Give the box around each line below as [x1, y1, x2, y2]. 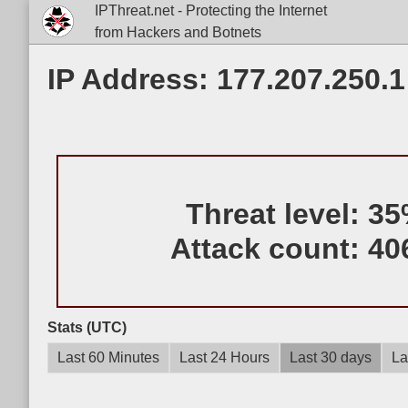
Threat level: [186, 198, 369, 230]
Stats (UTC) [47, 320, 127, 335]
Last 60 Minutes [57, 350, 159, 365]
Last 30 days [290, 350, 372, 365]
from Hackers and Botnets [94, 25, 261, 40]
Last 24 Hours [179, 350, 270, 365]
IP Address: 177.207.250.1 [47, 63, 405, 96]
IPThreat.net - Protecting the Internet [94, 3, 327, 18]
